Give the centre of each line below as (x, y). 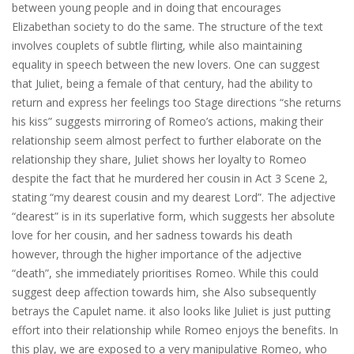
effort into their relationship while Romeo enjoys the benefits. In (175, 330)
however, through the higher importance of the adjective (157, 254)
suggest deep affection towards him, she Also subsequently (164, 292)
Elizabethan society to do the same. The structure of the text (168, 26)
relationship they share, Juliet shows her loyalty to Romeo (159, 159)
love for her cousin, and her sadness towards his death (152, 235)
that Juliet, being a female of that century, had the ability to (162, 83)
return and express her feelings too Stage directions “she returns (177, 102)
